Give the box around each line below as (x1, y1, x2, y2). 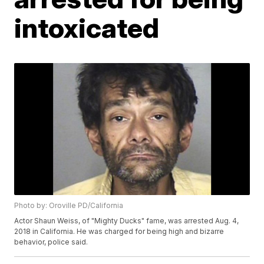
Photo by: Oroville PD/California (14, 201, 124, 210)
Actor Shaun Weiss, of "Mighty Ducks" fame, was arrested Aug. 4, (14, 216, 239, 226)
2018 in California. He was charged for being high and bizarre (14, 227, 225, 236)
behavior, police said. (14, 237, 88, 247)
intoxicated (14, 11, 160, 44)
